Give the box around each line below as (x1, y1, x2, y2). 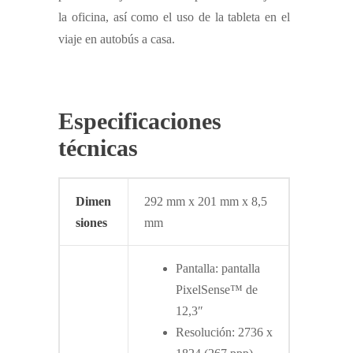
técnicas (58, 134, 138, 161)
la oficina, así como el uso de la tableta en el (58, 9, 290, 24)
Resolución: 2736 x (176, 325, 273, 339)
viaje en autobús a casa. (58, 32, 175, 46)
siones (76, 215, 107, 229)
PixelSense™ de (176, 282, 258, 296)
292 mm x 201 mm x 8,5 (144, 194, 270, 208)
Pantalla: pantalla (176, 261, 260, 275)
